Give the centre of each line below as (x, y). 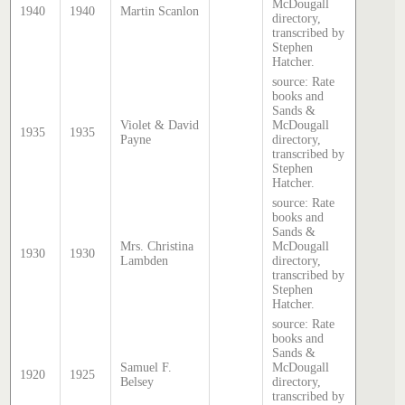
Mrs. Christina (157, 246)
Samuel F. (146, 367)
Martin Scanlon (160, 11)
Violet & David (160, 125)
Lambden (145, 260)
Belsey (137, 381)
